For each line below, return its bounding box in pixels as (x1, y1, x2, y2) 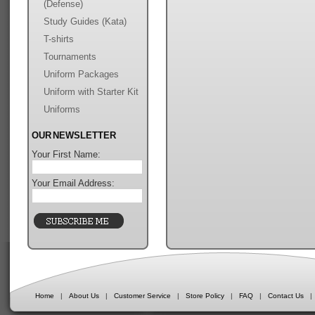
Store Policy (186, 292, 224, 300)
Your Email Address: (32, 178, 115, 188)
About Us (69, 292, 99, 300)
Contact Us (268, 292, 304, 300)
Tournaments (44, 51, 96, 62)
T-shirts (44, 34, 74, 44)
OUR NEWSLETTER (32, 130, 116, 141)
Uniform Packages (44, 69, 119, 79)
